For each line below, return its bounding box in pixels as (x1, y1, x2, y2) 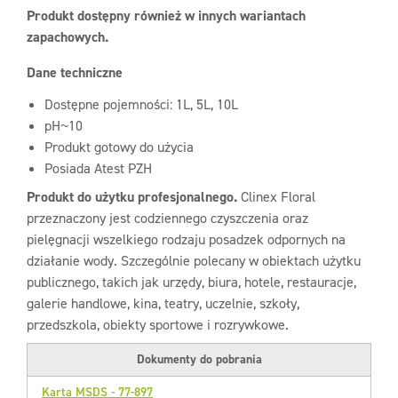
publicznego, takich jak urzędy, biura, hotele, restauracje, (27, 273, 356, 291)
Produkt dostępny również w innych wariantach (27, 6, 306, 25)
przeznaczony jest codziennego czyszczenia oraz (27, 209, 308, 227)
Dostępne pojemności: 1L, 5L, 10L (44, 95, 238, 114)
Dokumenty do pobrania (136, 351, 262, 368)
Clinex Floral (237, 187, 315, 206)
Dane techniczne (27, 63, 123, 82)
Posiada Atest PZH (44, 159, 152, 178)
